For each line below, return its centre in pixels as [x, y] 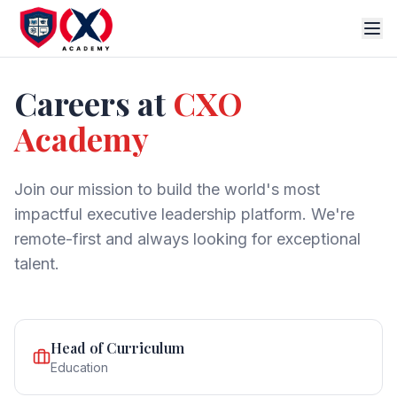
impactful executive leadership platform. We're [184, 214]
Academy [82, 138]
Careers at [93, 103]
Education [79, 367]
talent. [37, 264]
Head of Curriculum [117, 348]
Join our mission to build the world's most [167, 189]
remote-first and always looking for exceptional [187, 239]
